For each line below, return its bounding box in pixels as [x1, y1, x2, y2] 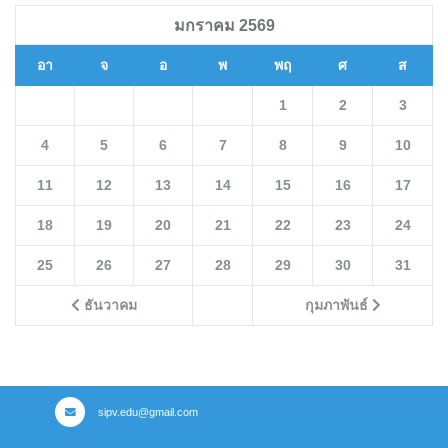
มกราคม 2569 [173, 16, 275, 35]
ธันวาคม [80, 297, 137, 314]
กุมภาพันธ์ [304, 297, 372, 314]
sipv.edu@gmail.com [95, 406, 198, 419]
